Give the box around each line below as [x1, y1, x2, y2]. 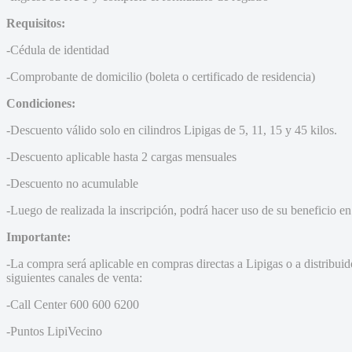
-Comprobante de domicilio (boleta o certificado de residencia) [6, 69, 315, 83]
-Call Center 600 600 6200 [6, 297, 139, 311]
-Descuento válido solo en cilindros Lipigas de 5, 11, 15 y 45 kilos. [6, 123, 337, 137]
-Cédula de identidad [6, 42, 109, 57]
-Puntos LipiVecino [6, 324, 102, 338]
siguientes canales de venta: [6, 270, 142, 284]
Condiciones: [6, 96, 75, 110]
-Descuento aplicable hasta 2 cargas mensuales [6, 149, 236, 163]
